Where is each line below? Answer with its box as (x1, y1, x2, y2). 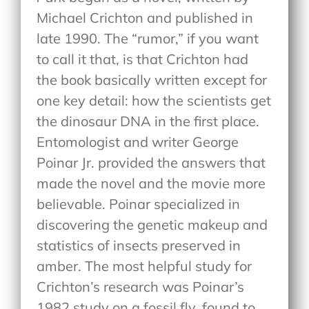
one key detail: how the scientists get (37, 91, 272, 109)
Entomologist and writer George (37, 132, 239, 150)
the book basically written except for (37, 70, 268, 88)
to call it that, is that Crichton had (37, 50, 249, 68)
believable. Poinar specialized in (37, 195, 241, 212)
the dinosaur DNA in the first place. (37, 112, 260, 130)
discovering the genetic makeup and (37, 215, 268, 233)
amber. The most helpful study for (37, 257, 252, 275)
